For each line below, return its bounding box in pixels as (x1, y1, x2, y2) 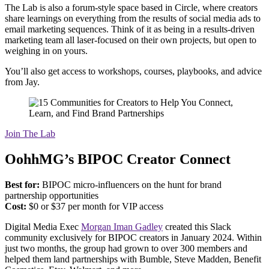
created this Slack (163, 222, 231, 232)
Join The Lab (5, 128, 55, 139)
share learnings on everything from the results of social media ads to (5, 13, 261, 24)
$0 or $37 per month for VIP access (26, 201, 163, 212)
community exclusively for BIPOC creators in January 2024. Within (5, 232, 262, 243)
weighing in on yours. (5, 46, 90, 56)
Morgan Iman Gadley (81, 222, 163, 232)
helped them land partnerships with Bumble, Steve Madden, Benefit (5, 254, 261, 265)
